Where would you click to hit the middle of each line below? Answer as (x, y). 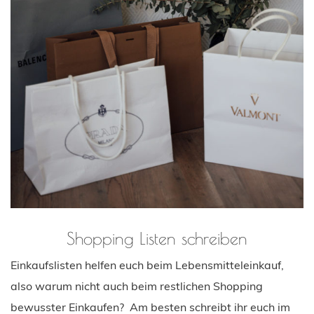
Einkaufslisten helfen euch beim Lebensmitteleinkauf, (147, 265)
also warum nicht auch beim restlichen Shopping (137, 286)
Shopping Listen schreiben (157, 238)
